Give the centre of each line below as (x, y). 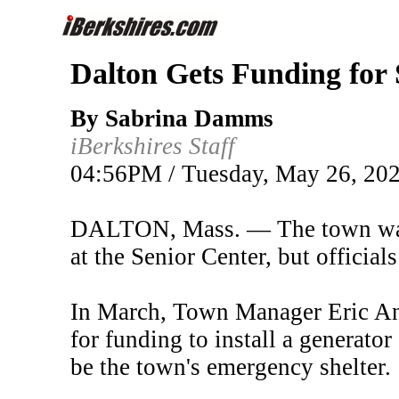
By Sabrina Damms (172, 118)
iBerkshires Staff (153, 146)
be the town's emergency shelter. (231, 366)
